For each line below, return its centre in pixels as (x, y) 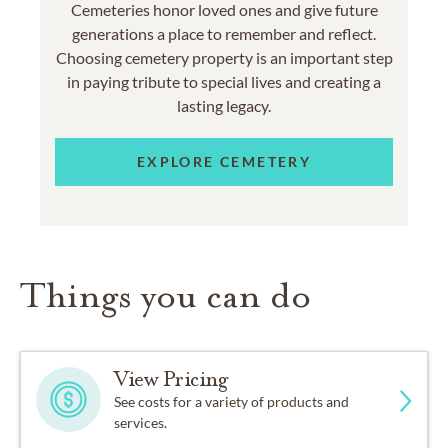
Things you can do (165, 295)
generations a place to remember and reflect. (224, 33)
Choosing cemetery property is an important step (224, 57)
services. (141, 422)
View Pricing (171, 378)
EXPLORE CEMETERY (224, 162)
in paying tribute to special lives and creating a (224, 81)
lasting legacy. (224, 105)
